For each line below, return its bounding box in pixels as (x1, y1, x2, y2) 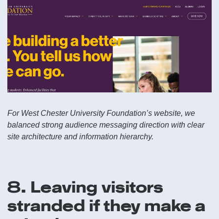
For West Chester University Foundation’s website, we (7, 109, 195, 118)
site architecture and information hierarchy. (7, 132, 153, 141)
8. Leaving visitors (7, 177, 163, 197)
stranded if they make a (7, 196, 205, 216)
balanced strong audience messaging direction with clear (7, 121, 204, 130)
